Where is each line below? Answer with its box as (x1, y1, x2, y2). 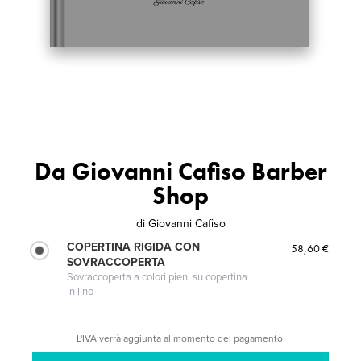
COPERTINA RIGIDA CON (67, 239, 201, 254)
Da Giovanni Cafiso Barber (34, 156, 327, 187)
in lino (67, 284, 94, 298)
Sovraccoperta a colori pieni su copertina (67, 270, 248, 284)
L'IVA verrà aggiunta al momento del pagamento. (76, 332, 285, 344)
